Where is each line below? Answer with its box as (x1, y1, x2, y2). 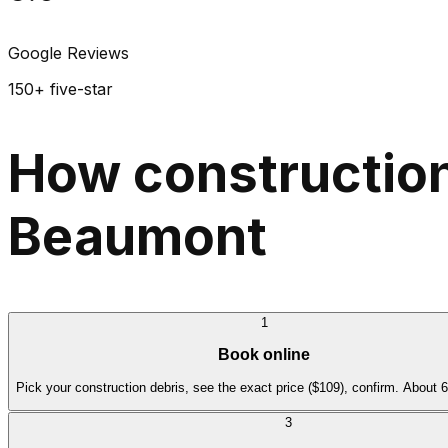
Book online (218, 346, 310, 364)
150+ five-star (8, 79, 113, 100)
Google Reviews (8, 43, 129, 64)
